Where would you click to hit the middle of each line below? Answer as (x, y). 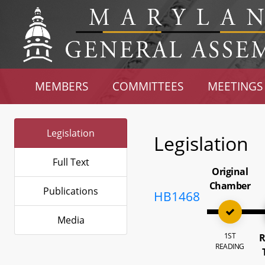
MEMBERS (62, 86)
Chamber (230, 186)
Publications (71, 191)
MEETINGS (235, 86)
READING (230, 246)
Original (230, 172)
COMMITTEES (148, 86)
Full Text (71, 162)
